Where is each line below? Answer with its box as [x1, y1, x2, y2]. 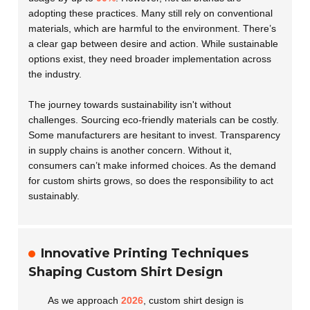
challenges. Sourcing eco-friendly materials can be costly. [28, 113, 280, 125]
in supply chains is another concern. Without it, [28, 144, 232, 156]
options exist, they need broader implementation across [28, 53, 272, 64]
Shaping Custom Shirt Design [28, 264, 224, 280]
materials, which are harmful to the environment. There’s [28, 22, 277, 34]
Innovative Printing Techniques [41, 245, 249, 261]
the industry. [28, 68, 82, 80]
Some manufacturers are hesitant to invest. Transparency [28, 129, 281, 140]
